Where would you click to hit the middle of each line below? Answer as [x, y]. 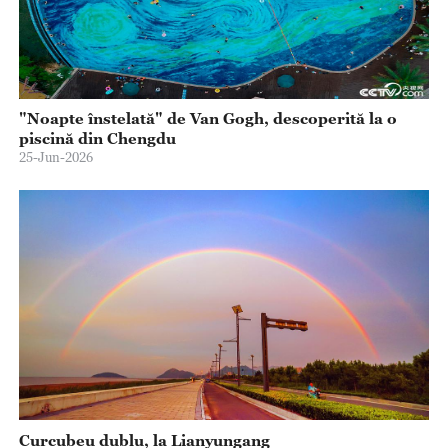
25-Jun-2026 [55, 157]
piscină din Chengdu [97, 138]
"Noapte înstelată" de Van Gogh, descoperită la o [207, 118]
